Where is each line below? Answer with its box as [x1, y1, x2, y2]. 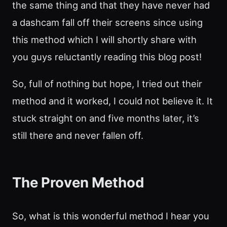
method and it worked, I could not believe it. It [12, 95, 213, 106]
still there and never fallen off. [12, 129, 143, 141]
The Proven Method [12, 173, 144, 191]
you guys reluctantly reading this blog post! [12, 51, 202, 63]
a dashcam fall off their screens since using [12, 17, 203, 28]
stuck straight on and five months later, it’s [12, 112, 199, 124]
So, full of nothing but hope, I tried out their [12, 78, 202, 89]
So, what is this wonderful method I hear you [12, 210, 209, 221]
